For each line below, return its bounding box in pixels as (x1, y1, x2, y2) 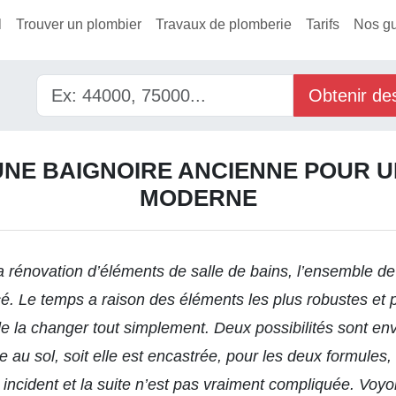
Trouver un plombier (16, 17, 141, 32)
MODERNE (139, 185, 257, 211)
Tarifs (306, 17, 339, 32)
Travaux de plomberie (156, 17, 292, 32)
